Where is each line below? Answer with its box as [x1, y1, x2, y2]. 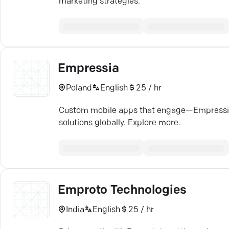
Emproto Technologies [58, 185, 187, 197]
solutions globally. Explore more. [59, 119, 180, 127]
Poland [66, 84, 92, 93]
